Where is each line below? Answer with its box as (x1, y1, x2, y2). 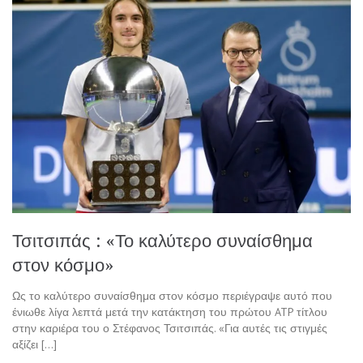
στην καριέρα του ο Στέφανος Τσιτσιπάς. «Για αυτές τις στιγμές (12, 321, 327, 336)
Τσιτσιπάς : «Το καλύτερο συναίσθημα (12, 231, 313, 252)
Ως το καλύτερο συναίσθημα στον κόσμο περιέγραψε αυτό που (12, 288, 332, 304)
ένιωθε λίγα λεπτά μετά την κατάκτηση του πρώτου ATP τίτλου (12, 305, 327, 320)
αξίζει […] (12, 337, 57, 352)
